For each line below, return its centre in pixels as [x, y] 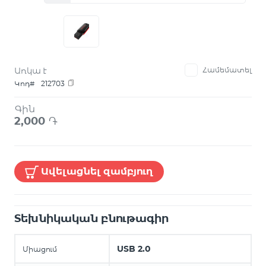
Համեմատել [227, 70]
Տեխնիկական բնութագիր [91, 218]
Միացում [40, 249]
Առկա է [31, 71]
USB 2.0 [134, 249]
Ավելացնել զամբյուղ [97, 171]
